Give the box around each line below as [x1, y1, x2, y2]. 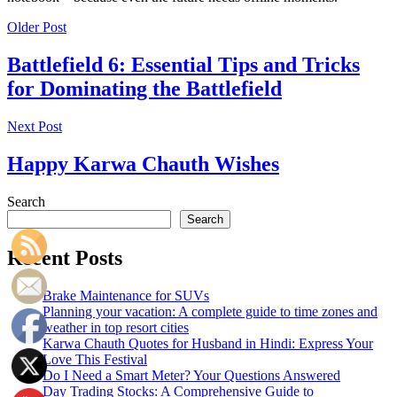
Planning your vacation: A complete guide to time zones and [43, 303, 378, 319]
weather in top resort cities [43, 319, 189, 335]
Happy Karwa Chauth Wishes [7, 152, 279, 176]
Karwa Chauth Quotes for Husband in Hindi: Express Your [43, 335, 373, 351]
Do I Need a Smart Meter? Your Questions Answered [43, 367, 340, 383]
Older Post [7, 19, 66, 35]
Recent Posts [7, 245, 122, 269]
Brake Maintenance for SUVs [43, 287, 209, 303]
